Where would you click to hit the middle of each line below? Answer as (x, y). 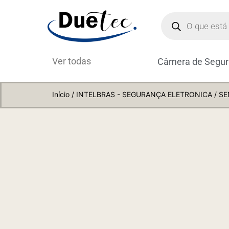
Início (61, 95)
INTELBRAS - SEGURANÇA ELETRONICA (144, 95)
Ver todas (72, 61)
